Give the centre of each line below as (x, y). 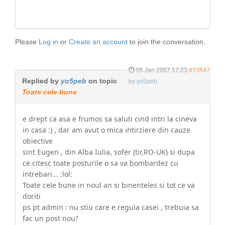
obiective (38, 141)
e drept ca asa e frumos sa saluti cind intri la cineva (110, 119)
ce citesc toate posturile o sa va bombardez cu (100, 163)
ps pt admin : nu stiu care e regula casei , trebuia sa (111, 207)
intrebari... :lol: (47, 174)
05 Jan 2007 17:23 (162, 70)
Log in (48, 42)
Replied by (41, 81)
